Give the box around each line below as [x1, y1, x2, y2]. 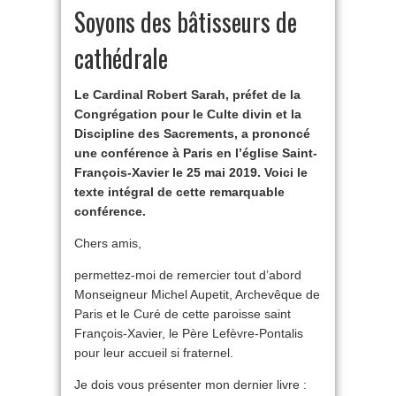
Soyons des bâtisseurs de [74, 4, 297, 41]
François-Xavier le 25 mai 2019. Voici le [74, 165, 308, 180]
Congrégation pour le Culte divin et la [74, 107, 301, 122]
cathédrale [74, 40, 168, 77]
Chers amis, [74, 236, 141, 251]
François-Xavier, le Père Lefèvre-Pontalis [74, 326, 303, 341]
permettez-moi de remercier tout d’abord [74, 268, 301, 283]
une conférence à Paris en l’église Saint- [74, 146, 317, 161]
